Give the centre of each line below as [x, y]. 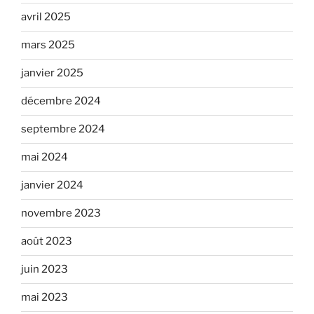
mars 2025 [48, 45]
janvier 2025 [52, 73]
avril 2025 [46, 17]
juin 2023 [45, 269]
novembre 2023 [61, 213]
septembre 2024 [63, 129]
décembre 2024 [61, 101]
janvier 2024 [52, 185]
